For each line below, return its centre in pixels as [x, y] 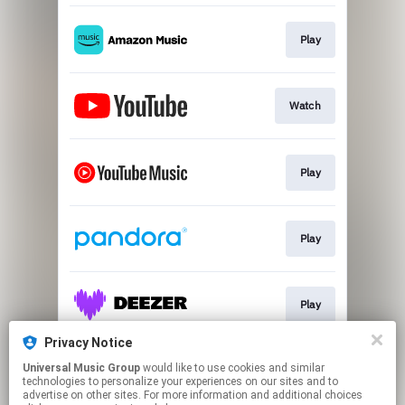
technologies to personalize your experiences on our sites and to [180, 381]
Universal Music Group [81, 368]
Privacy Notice [88, 343]
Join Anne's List [280, 371]
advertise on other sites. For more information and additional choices [193, 395]
